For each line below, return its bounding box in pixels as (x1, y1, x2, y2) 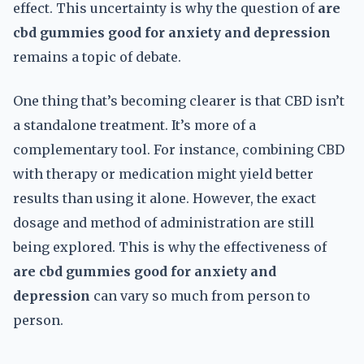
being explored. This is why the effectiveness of (13, 239, 327, 255)
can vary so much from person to (90, 288, 310, 304)
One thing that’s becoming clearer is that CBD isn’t (13, 93, 344, 109)
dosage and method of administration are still (13, 214, 314, 231)
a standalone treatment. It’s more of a (13, 117, 256, 133)
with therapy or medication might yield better (13, 166, 314, 182)
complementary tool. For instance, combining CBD (13, 141, 344, 158)
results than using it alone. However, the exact (13, 190, 316, 206)
